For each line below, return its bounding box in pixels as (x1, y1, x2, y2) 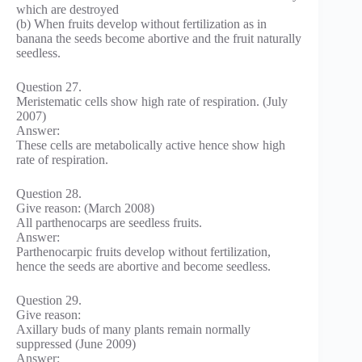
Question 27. (16, 80, 82, 95)
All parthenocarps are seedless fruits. (16, 216, 202, 230)
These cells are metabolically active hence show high (16, 138, 285, 153)
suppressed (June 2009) (16, 337, 136, 351)
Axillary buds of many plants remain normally (16, 322, 250, 337)
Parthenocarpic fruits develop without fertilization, (16, 245, 271, 259)
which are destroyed (16, 2, 119, 17)
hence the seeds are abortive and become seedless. (16, 259, 271, 274)
